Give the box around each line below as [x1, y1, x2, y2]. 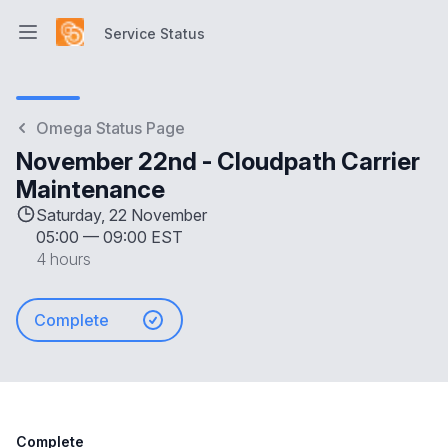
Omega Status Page [36, 118, 185, 138]
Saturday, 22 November [36, 205, 207, 225]
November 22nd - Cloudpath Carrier [16, 147, 420, 176]
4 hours [36, 249, 91, 269]
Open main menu [26, 32, 148, 53]
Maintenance [16, 175, 165, 204]
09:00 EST [103, 227, 183, 247]
